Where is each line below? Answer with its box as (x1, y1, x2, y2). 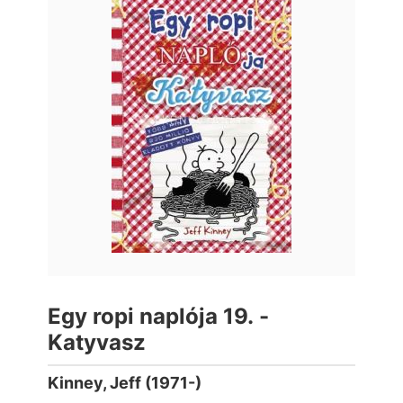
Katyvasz (48, 329, 146, 355)
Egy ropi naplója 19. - (48, 303, 269, 329)
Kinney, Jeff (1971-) (48, 373, 201, 392)
